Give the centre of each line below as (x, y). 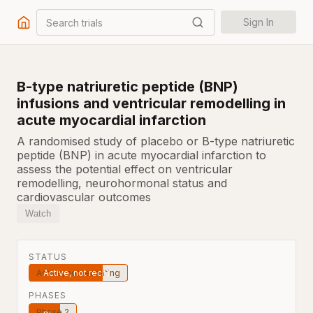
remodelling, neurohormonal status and (122, 183)
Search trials (74, 22)
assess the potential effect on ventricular (125, 169)
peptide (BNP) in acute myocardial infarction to (141, 155)
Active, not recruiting (78, 273)
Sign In (259, 22)
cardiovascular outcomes (84, 197)
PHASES (48, 295)
